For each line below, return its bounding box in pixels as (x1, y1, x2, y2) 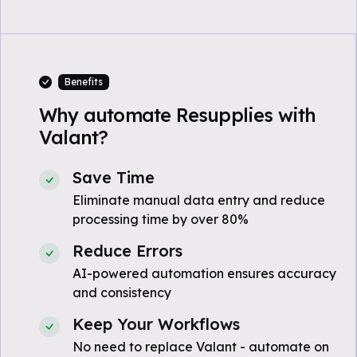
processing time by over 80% (73, 211, 249, 227)
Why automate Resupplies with (39, 104, 316, 127)
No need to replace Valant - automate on (73, 339, 329, 355)
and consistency (73, 284, 171, 300)
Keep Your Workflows (73, 314, 240, 334)
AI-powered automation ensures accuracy (73, 265, 336, 281)
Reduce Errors (73, 241, 182, 261)
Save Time (73, 167, 155, 187)
